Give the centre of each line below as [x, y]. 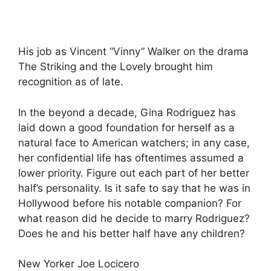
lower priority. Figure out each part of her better [134, 173]
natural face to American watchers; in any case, [134, 142]
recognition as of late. [71, 82]
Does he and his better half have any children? [132, 233]
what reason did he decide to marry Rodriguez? [134, 218]
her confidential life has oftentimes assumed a [131, 158]
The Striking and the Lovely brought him [116, 67]
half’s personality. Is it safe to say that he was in [134, 188]
